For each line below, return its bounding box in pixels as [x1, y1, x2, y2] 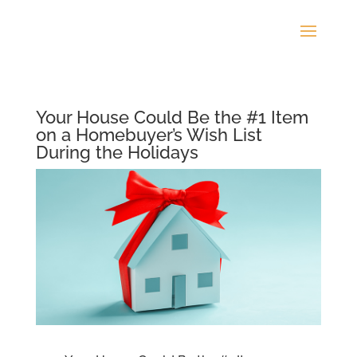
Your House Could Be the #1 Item [35, 107, 308, 127]
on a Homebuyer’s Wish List [35, 124, 262, 145]
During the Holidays [35, 142, 198, 163]
